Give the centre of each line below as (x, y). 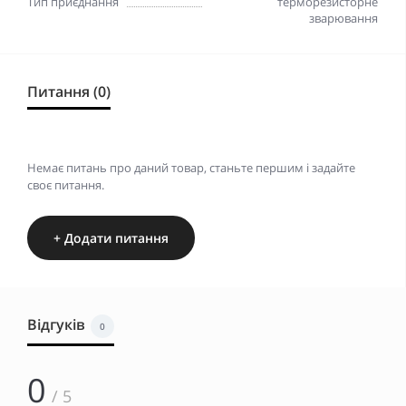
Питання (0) (69, 92)
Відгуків (56, 325)
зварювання (343, 19)
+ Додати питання (111, 238)
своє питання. (66, 185)
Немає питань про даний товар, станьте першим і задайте (191, 168)
